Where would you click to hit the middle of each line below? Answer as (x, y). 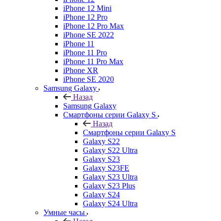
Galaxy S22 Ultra (110, 150)
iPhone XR (81, 70)
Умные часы (64, 212)
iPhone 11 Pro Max (93, 61)
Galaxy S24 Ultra (110, 203)
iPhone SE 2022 (89, 35)
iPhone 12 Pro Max (93, 26)
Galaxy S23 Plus (109, 185)
